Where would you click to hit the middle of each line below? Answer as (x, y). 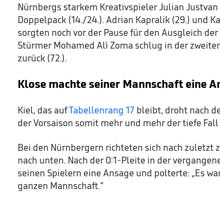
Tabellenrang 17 (102, 110)
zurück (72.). (42, 58)
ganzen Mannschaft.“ (61, 186)
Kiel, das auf (43, 110)
